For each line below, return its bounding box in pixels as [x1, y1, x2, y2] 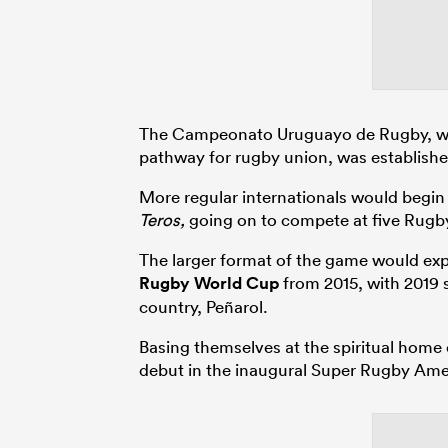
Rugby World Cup [139, 272, 279, 295]
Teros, [139, 209, 189, 231]
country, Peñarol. [139, 296, 268, 318]
